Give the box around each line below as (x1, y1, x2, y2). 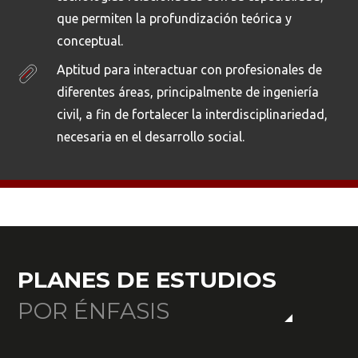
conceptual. (56, 33, 123, 48)
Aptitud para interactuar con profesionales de (56, 62, 322, 77)
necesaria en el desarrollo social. (56, 129, 245, 144)
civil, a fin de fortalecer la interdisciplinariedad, (56, 106, 328, 121)
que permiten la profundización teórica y (56, 10, 292, 26)
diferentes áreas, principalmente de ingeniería (56, 84, 319, 99)
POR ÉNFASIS (18, 296, 170, 324)
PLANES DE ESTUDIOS (18, 265, 277, 293)
